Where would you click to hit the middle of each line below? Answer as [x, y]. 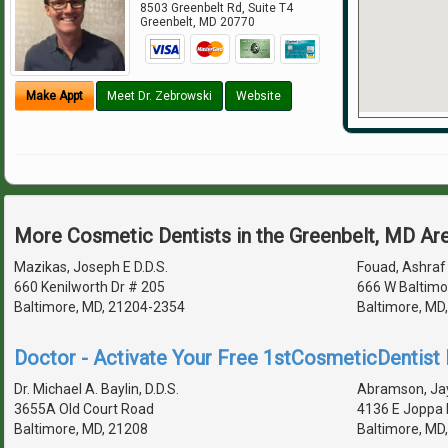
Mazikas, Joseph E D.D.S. [91, 266]
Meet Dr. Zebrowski [159, 96]
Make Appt [54, 96]
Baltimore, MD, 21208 [81, 428]
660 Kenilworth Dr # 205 [89, 286]
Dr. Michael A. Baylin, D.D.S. [96, 388]
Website [258, 96]
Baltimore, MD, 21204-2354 [99, 306]
